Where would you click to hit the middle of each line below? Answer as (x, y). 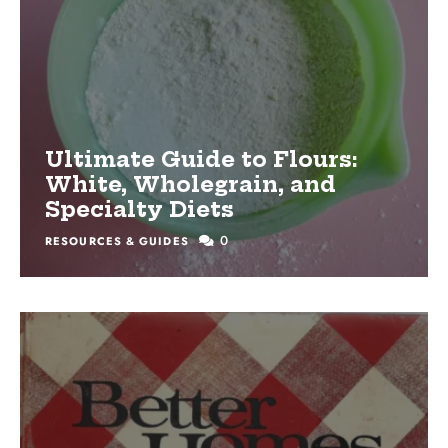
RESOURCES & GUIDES (117, 241)
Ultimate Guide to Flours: (201, 160)
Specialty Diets (139, 210)
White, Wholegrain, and (190, 185)
